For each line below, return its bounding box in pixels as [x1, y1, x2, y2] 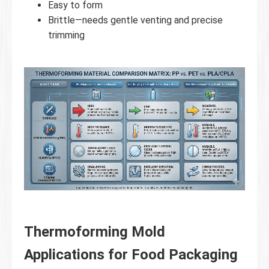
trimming [48, 29, 85, 41]
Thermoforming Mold [24, 223, 165, 241]
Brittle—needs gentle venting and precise [48, 14, 223, 26]
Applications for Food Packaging [24, 246, 238, 264]
